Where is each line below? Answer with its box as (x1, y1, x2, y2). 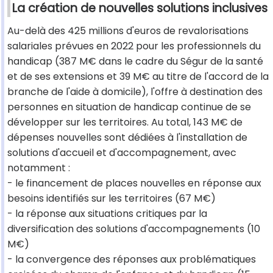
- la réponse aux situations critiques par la (7, 207, 207, 221)
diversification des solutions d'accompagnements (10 (7, 222, 260, 236)
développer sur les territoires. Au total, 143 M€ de (7, 115, 243, 130)
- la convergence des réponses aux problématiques (7, 252, 256, 267)
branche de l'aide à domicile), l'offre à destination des (7, 85, 263, 99)
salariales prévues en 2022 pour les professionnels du (7, 39, 261, 54)
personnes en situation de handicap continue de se (7, 100, 251, 115)
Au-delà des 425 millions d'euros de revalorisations (7, 24, 249, 38)
